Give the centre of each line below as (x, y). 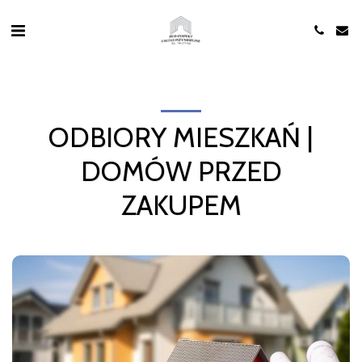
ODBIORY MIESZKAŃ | (181, 137)
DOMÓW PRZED (181, 171)
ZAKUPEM (181, 205)
